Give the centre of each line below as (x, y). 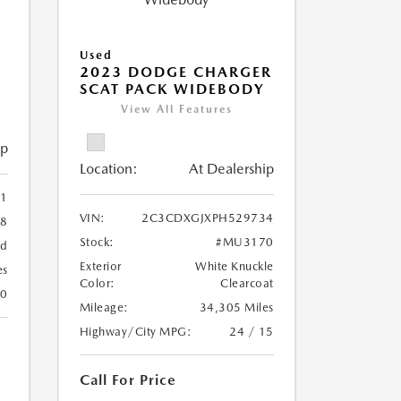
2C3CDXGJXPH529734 (208, 218)
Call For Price (128, 380)
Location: (108, 169)
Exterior (100, 266)
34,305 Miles (236, 307)
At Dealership (231, 169)
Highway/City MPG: (135, 332)
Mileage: (104, 307)
